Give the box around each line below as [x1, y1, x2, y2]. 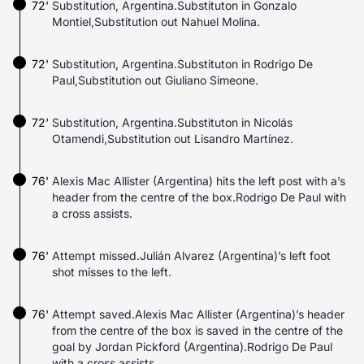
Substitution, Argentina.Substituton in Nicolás [52, 115, 292, 129]
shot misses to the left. [52, 265, 171, 279]
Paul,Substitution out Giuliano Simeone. [52, 73, 258, 87]
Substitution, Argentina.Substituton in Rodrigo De [52, 57, 313, 71]
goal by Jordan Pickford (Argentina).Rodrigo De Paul [52, 340, 332, 353]
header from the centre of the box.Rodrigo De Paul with [52, 190, 346, 204]
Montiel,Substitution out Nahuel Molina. [52, 15, 260, 28]
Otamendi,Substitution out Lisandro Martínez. [52, 132, 293, 145]
